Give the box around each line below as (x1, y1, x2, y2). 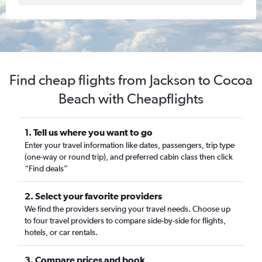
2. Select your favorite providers (25, 191, 162, 201)
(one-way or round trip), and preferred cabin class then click (25, 152, 233, 161)
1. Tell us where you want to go (25, 127, 153, 137)
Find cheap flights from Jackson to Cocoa (9, 71, 253, 88)
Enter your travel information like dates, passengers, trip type (25, 140, 235, 150)
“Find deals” (25, 164, 68, 173)
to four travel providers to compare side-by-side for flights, (25, 216, 226, 225)
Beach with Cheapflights (58, 90, 204, 107)
